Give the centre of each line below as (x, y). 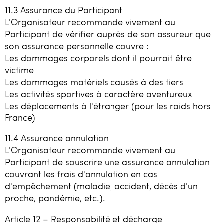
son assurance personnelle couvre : (77, 46)
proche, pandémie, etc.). (55, 198)
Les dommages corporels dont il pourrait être (98, 57)
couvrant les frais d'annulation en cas (81, 174)
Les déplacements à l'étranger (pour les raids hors (108, 105)
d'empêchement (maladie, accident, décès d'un (101, 186)
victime (19, 69)
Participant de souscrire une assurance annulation (107, 162)
